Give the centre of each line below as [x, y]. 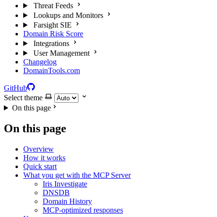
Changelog [40, 62]
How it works [44, 157]
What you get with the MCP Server [77, 175]
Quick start [40, 166]
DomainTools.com [52, 70]
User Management [61, 53]
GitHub [15, 88]
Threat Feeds [53, 6]
